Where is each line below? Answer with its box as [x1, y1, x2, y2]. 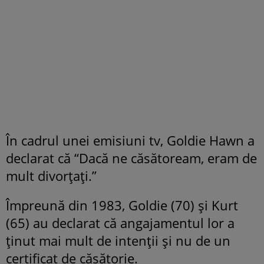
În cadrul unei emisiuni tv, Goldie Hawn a [6, 131, 255, 149]
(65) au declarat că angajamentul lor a [6, 213, 235, 232]
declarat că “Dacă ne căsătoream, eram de [6, 148, 257, 167]
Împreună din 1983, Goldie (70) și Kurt [6, 196, 238, 214]
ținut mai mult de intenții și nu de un [6, 231, 230, 249]
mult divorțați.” [6, 166, 97, 184]
